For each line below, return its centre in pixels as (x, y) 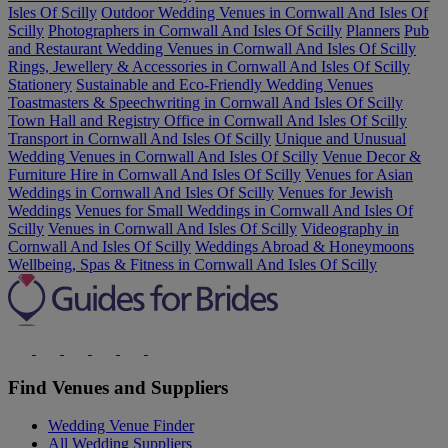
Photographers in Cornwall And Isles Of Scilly (195, 30)
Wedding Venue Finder (121, 426)
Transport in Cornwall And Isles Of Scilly (139, 138)
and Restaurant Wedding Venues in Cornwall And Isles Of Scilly (212, 48)
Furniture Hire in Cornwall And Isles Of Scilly (154, 174)
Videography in (350, 228)
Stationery (40, 84)
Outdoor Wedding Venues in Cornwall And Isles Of (264, 12)
